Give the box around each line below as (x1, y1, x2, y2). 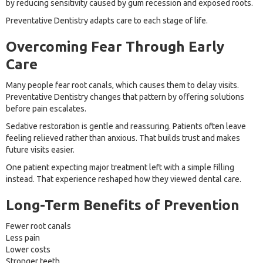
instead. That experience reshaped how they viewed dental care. (6, 174, 241, 184)
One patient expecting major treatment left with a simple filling (6, 163, 234, 173)
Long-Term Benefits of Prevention (6, 197, 240, 214)
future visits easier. (6, 145, 75, 155)
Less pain (6, 233, 40, 243)
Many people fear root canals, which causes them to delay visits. (6, 80, 239, 90)
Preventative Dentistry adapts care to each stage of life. (6, 16, 208, 26)
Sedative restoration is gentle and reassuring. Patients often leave (6, 122, 246, 131)
